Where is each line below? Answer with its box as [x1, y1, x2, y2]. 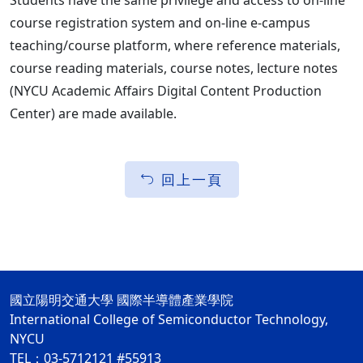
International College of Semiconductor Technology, [10, 310, 328, 328]
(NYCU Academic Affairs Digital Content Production [10, 82, 322, 100]
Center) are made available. [10, 105, 177, 122]
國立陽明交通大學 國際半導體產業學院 [10, 291, 233, 309]
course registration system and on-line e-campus [10, 14, 310, 32]
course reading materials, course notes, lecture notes [10, 59, 338, 77]
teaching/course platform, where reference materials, [10, 36, 340, 54]
